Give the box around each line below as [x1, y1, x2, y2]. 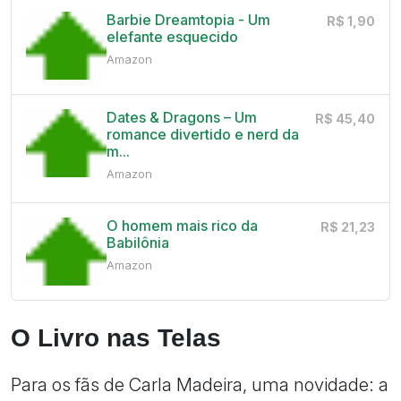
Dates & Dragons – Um [106, 108, 257, 127]
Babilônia [106, 234, 169, 252]
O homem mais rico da [106, 217, 258, 235]
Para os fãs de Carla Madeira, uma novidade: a [11, 372, 388, 396]
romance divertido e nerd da [106, 125, 299, 144]
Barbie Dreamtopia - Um [106, 11, 270, 30]
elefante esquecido [106, 28, 238, 47]
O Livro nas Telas [11, 323, 221, 352]
